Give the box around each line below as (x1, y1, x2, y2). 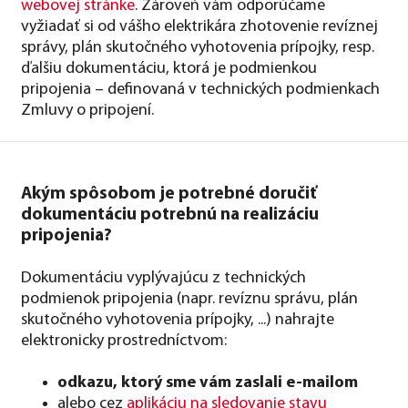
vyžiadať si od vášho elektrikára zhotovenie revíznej (21, 17, 378, 36)
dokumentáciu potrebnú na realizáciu (21, 206, 319, 224)
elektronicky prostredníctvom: (21, 331, 227, 350)
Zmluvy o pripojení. (21, 101, 154, 119)
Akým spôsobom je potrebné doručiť (21, 185, 317, 203)
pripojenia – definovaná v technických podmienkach (21, 80, 380, 98)
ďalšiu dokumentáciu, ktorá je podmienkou (21, 59, 317, 77)
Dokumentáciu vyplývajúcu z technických (21, 269, 306, 287)
